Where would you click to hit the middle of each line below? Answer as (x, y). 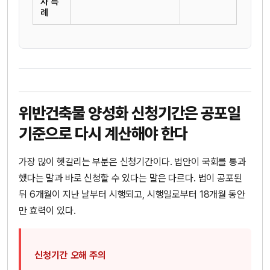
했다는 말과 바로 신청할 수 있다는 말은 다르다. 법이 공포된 (130, 178)
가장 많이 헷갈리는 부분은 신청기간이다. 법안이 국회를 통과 (132, 162)
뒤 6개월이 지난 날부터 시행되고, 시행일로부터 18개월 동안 (132, 195)
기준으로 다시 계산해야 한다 (103, 134)
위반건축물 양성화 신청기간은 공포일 (130, 113)
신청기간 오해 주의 (70, 256)
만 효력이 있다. (47, 211)
